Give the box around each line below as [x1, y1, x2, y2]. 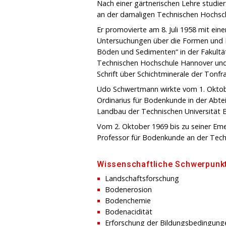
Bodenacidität [105, 206, 152, 216]
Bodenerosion [105, 184, 152, 194]
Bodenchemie [105, 195, 151, 205]
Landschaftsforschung [105, 173, 179, 183]
